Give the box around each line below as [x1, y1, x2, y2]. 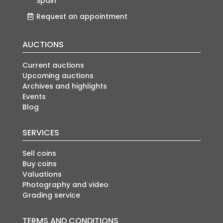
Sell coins [22, 148, 56, 159]
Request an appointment [36, 11, 127, 21]
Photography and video [22, 180, 109, 190]
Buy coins [22, 159, 57, 169]
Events [22, 92, 46, 102]
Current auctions [22, 60, 84, 71]
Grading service [22, 190, 80, 201]
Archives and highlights [22, 81, 107, 92]
